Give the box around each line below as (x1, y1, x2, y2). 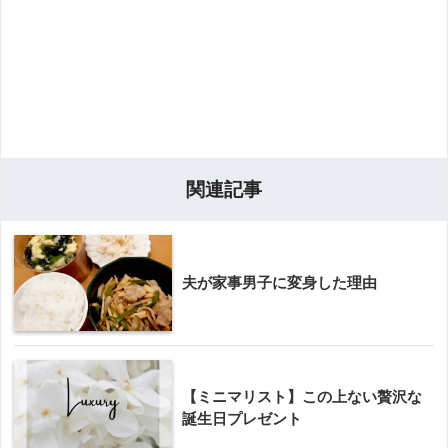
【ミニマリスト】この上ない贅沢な (182, 387, 422, 405)
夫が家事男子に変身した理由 (182, 273, 377, 291)
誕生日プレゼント (182, 409, 302, 427)
